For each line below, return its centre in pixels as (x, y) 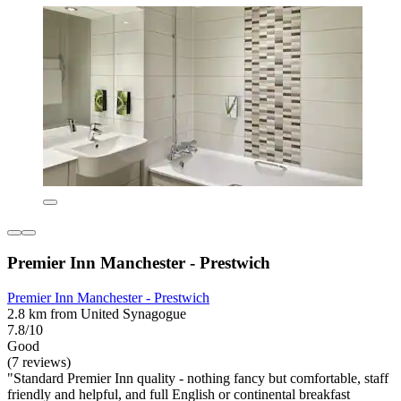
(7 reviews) (39, 362)
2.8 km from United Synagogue (97, 313)
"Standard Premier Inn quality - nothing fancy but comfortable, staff (198, 378)
